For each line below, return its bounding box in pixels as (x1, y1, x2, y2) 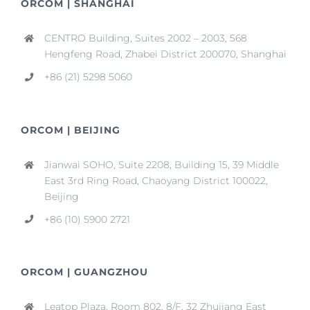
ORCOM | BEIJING (21, 123, 120, 136)
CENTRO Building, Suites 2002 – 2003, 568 (44, 32, 247, 45)
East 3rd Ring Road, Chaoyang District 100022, (44, 174, 268, 187)
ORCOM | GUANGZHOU (21, 266, 148, 279)
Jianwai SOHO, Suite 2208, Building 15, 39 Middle (44, 158, 279, 171)
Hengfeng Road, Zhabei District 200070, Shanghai (44, 48, 286, 61)
